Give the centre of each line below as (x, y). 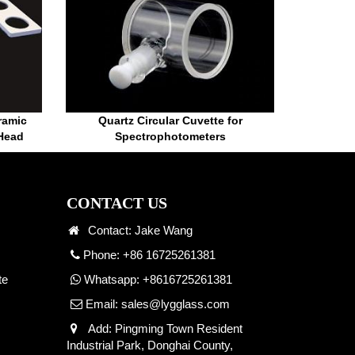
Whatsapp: (111, 280)
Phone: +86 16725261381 (147, 255)
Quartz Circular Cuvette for (170, 121)
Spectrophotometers (170, 137)
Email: (101, 304)
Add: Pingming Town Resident (162, 329)
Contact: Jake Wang (137, 231)
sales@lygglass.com (175, 304)
